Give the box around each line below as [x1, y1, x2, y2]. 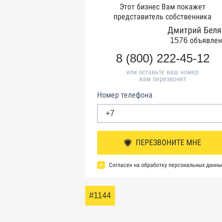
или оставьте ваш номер [126, 68, 199, 76]
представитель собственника [113, 12, 212, 21]
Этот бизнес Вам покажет [119, 2, 206, 11]
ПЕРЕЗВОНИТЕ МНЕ [136, 138, 201, 147]
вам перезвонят [139, 75, 186, 83]
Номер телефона [97, 91, 153, 99]
